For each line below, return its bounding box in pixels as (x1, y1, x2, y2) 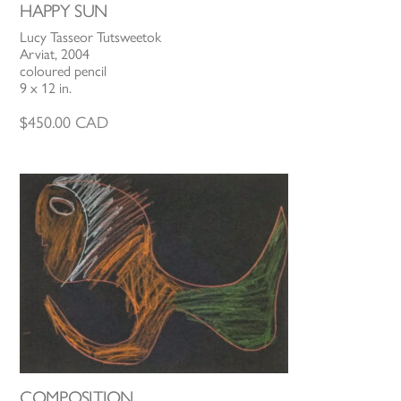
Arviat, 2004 (20, 45, 90, 63)
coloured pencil (20, 62, 107, 80)
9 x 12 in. (20, 79, 73, 97)
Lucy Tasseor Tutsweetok (20, 28, 162, 46)
